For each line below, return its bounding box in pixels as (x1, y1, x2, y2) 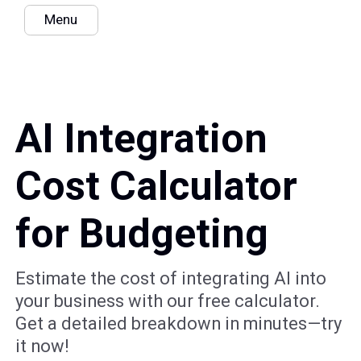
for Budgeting (15, 210, 269, 258)
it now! (15, 336, 70, 357)
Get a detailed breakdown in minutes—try (15, 313, 342, 334)
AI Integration (15, 115, 268, 163)
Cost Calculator (15, 163, 298, 210)
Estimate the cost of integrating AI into (15, 268, 327, 289)
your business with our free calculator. (15, 291, 321, 312)
